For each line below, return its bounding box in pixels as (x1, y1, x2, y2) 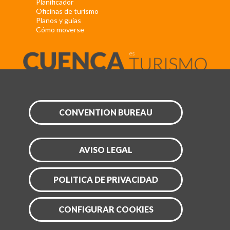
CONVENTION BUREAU (59, 107, 152, 118)
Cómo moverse (36, 25, 84, 34)
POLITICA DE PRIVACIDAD (53, 175, 158, 185)
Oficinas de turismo (36, 7, 99, 16)
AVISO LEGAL (79, 145, 132, 155)
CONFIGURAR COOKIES (58, 204, 154, 215)
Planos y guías (36, 16, 81, 25)
